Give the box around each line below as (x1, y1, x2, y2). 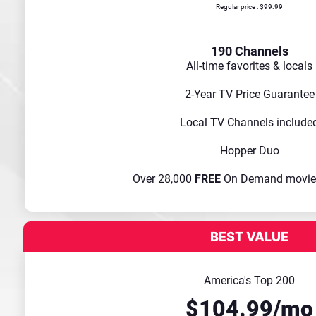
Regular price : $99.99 (216, 3, 283, 11)
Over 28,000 (132, 172, 195, 186)
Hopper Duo (219, 144, 279, 158)
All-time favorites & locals (186, 59, 312, 73)
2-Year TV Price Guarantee (184, 87, 315, 102)
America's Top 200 (204, 274, 295, 288)
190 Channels (210, 44, 288, 59)
